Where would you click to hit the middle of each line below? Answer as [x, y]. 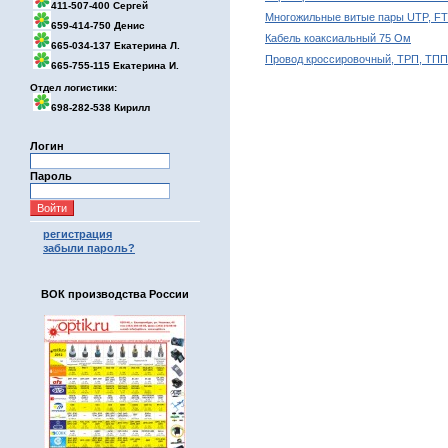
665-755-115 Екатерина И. [115, 65]
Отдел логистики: [73, 87]
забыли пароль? [89, 248]
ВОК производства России [115, 294]
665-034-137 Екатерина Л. [115, 45]
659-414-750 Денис [98, 25]
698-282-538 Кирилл [100, 107]
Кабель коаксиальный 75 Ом [338, 38]
